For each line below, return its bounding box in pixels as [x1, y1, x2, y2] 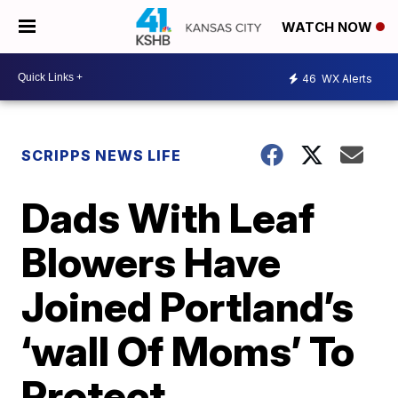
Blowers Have [21, 237, 282, 287]
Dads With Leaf [21, 193, 315, 243]
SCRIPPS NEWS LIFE [21, 147, 182, 164]
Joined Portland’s [21, 282, 354, 331]
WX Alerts [319, 71, 372, 85]
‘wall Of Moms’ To [21, 326, 355, 376]
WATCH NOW [282, 19, 376, 36]
